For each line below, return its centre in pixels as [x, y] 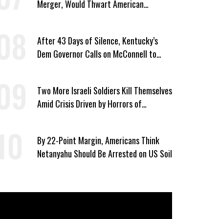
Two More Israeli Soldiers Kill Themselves [104, 90]
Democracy [55, 17]
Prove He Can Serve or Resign [86, 67]
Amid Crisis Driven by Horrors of [89, 103]
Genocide [52, 117]
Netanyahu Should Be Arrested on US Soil [104, 153]
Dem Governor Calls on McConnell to [97, 54]
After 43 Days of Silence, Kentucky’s [97, 40]
